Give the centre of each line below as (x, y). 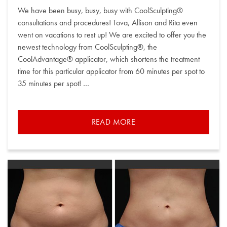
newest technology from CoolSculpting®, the (87, 47)
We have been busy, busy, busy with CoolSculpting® (100, 10)
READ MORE (113, 122)
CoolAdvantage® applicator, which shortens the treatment (109, 59)
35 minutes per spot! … (53, 83)
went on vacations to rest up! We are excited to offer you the (112, 34)
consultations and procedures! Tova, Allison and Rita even (108, 22)
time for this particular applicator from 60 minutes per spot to (111, 71)
